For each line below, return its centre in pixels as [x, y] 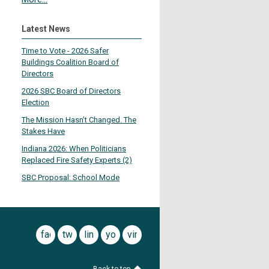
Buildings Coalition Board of [70, 62]
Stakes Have [43, 131]
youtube [122, 234]
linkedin [100, 234]
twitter [76, 234]
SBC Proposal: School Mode [71, 177]
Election [35, 102]
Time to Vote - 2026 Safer [65, 51]
